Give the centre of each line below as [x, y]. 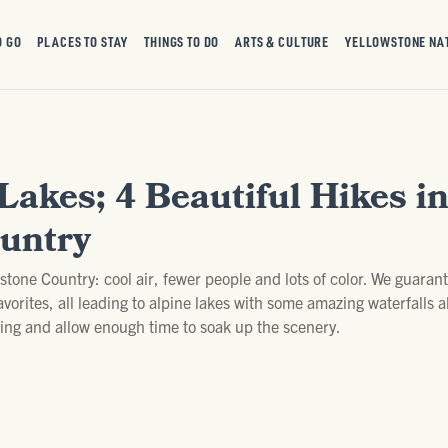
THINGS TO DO [182, 41]
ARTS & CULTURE [282, 41]
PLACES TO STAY [83, 41]
